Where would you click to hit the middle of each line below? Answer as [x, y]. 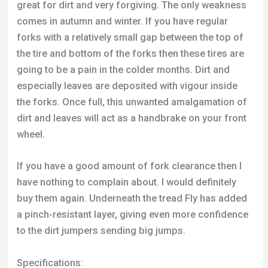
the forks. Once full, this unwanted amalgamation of [132, 29]
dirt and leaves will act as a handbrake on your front [131, 45]
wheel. [31, 61]
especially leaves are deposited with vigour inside [127, 13]
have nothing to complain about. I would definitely [126, 109]
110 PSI [98, 221]
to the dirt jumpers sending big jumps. [101, 157]
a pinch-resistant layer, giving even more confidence [132, 141]
